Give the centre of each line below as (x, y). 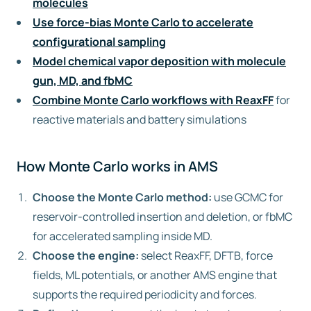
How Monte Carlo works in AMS (117, 166)
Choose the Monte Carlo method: (122, 197)
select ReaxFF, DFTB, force (206, 255)
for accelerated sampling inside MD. (123, 236)
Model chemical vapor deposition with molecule (159, 61)
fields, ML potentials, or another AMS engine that (155, 275)
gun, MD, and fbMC (83, 80)
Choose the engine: (86, 255)
